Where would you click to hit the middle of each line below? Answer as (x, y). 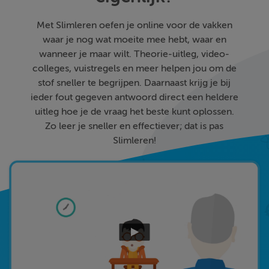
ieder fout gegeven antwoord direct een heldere (134, 97)
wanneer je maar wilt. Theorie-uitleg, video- (134, 54)
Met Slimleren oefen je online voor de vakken (134, 25)
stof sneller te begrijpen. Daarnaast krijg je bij (134, 83)
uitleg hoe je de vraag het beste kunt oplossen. (134, 112)
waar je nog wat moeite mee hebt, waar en (134, 40)
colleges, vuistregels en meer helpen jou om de (134, 68)
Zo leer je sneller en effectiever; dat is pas (134, 126)
